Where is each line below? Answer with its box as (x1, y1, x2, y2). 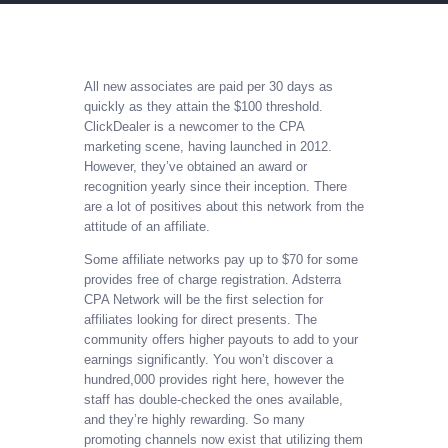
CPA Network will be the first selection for (84, 292, 323, 308)
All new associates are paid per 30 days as (84, 79, 333, 95)
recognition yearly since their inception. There (84, 179, 347, 195)
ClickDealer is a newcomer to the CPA (84, 119, 304, 135)
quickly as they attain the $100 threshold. (84, 99, 323, 115)
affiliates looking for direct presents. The (84, 312, 317, 328)
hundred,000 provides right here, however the (84, 372, 344, 388)
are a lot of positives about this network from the (84, 199, 364, 215)
